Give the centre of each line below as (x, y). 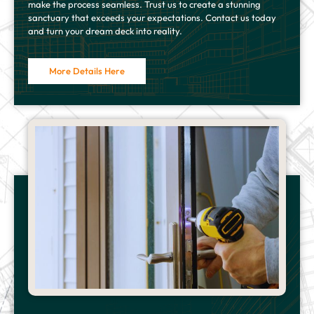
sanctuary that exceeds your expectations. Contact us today (152, 18)
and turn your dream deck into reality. (105, 31)
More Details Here (87, 71)
